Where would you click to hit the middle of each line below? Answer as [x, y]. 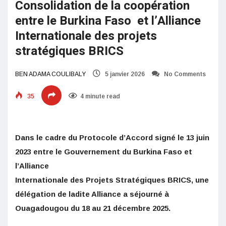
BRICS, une [188, 180]
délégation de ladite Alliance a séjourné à [92, 194]
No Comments [184, 74]
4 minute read [100, 96]
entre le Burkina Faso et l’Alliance [108, 21]
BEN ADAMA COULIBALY [50, 74]
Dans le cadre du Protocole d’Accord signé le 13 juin [112, 137]
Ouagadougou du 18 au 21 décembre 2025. [93, 208]
